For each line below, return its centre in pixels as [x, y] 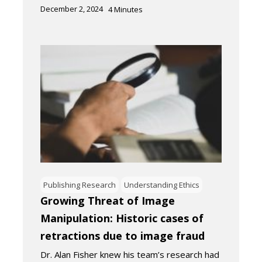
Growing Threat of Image [108, 201]
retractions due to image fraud [123, 236]
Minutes [128, 10]
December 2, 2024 [72, 9]
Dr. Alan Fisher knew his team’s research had [130, 255]
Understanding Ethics [162, 185]
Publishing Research [80, 185]
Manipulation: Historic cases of [122, 218]
